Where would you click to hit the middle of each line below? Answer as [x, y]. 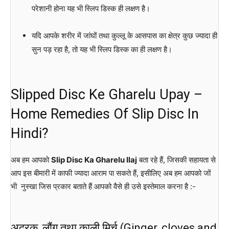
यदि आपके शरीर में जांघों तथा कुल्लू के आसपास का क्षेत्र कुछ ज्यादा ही [124, 35]
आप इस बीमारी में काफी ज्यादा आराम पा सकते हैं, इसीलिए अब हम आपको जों [111, 173]
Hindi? [30, 133]
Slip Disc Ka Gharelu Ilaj [94, 159]
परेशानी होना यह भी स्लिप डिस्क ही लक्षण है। [91, 8]
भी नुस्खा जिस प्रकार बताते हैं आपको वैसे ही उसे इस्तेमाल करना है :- [103, 186]
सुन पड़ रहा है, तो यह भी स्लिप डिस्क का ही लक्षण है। [102, 49]
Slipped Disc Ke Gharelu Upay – [107, 94]
